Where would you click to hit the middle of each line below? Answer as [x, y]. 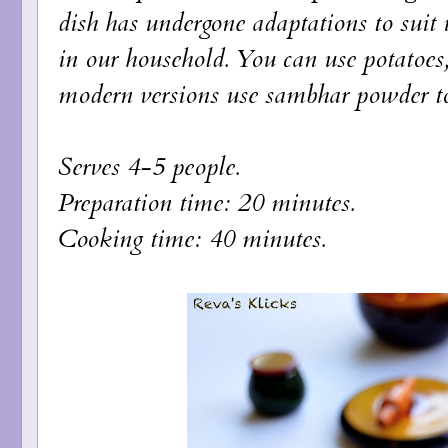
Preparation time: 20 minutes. [206, 202]
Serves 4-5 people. [148, 166]
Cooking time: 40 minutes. [191, 238]
